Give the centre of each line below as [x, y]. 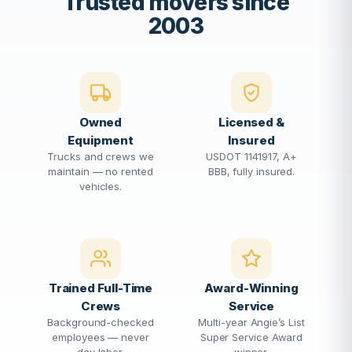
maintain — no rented [101, 171]
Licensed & [251, 122]
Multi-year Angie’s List [251, 322]
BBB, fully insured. [251, 171]
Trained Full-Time [101, 288]
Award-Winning [251, 288]
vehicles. [101, 186]
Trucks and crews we [101, 156]
